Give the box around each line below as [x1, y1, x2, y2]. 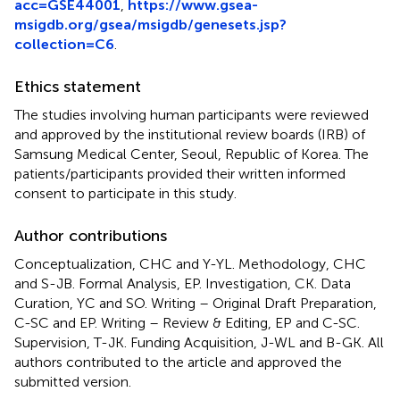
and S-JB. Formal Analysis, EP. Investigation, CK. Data [14, 274, 351, 292]
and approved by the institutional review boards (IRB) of [14, 125, 365, 143]
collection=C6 [14, 35, 114, 53]
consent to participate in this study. [14, 184, 237, 202]
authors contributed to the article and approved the [14, 353, 342, 371]
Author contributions [14, 225, 167, 246]
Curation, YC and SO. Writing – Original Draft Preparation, [14, 294, 377, 312]
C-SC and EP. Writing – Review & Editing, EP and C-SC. [14, 313, 360, 331]
